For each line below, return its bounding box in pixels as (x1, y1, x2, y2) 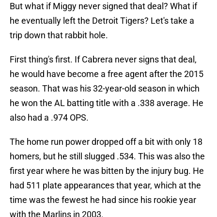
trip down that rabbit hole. (10, 30, 108, 41)
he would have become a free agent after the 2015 (10, 69, 203, 79)
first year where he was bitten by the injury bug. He (10, 166, 204, 176)
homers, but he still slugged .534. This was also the (10, 151, 205, 162)
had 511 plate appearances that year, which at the (10, 180, 201, 191)
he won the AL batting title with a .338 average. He (10, 98, 203, 108)
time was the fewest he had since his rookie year (10, 195, 196, 205)
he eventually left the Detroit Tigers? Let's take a (10, 15, 194, 26)
